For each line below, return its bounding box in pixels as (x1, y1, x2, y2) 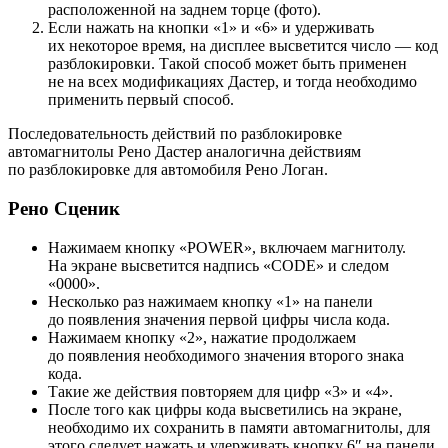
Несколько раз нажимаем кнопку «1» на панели (48, 292, 373, 310)
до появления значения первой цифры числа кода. (48, 310, 390, 328)
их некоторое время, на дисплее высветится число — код (48, 37, 438, 55)
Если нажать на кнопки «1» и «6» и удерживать (48, 19, 374, 37)
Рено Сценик (8, 197, 120, 219)
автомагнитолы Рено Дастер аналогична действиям (8, 143, 361, 161)
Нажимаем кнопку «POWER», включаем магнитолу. (48, 238, 406, 256)
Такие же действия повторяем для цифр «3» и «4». (48, 382, 393, 400)
